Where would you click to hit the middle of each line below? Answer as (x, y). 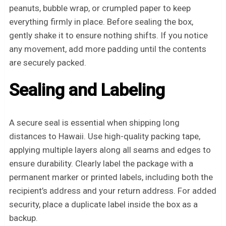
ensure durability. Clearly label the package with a (101, 164)
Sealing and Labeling (87, 90)
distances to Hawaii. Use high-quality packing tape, (104, 136)
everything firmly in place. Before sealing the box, (101, 22)
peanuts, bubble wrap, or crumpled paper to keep (100, 8)
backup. (23, 218)
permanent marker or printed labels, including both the (111, 177)
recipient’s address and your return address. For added (112, 191)
